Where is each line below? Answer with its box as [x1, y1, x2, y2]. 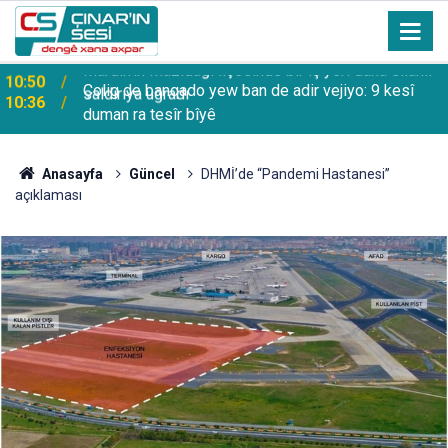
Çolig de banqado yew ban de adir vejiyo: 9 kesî [83, 77, 414, 96]
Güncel [128, 166, 175, 182]
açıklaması [15, 187, 82, 203]
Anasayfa [38, 166, 103, 182]
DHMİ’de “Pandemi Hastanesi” [200, 166, 390, 182]
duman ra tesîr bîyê [83, 101, 216, 120]
